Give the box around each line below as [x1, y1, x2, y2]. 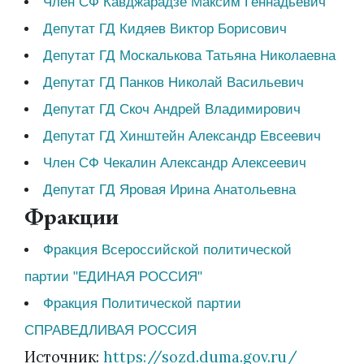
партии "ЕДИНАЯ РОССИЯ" [24, 269, 202, 285]
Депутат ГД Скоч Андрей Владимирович [42, 102, 301, 118]
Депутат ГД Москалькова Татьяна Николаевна [42, 48, 336, 64]
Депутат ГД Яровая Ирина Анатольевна [42, 182, 296, 198]
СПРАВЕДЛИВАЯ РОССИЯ [24, 323, 197, 339]
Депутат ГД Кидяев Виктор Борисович [42, 21, 287, 37]
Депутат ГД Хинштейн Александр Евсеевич [42, 128, 321, 145]
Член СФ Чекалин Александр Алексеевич [42, 155, 306, 171]
